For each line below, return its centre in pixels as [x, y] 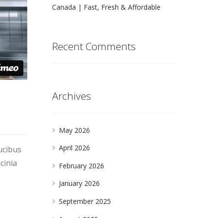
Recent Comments [94, 46]
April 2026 [75, 148]
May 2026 [75, 130]
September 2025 [85, 201]
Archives [71, 96]
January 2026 [80, 183]
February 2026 [82, 165]
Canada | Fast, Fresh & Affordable [106, 7]
